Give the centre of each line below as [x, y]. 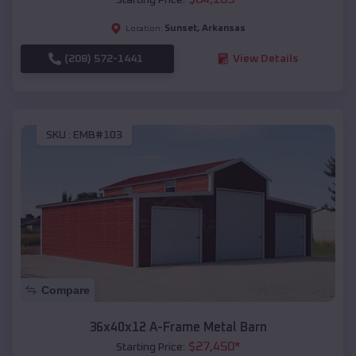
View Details [265, 58]
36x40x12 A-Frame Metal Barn [178, 328]
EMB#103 [98, 135]
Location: [144, 28]
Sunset [181, 28]
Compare [66, 290]
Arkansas [224, 28]
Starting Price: [150, 348]
